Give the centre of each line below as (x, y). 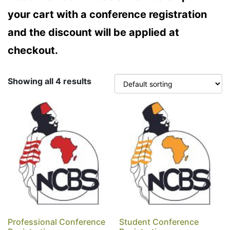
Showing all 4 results (50, 81)
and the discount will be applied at (93, 32)
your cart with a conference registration (107, 14)
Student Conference (159, 222)
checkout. (33, 50)
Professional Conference (56, 222)
